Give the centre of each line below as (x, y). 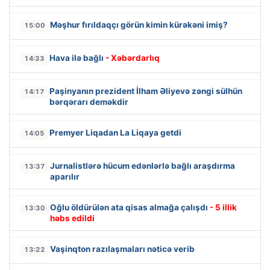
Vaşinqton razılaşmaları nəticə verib (122, 249)
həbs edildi (72, 218)
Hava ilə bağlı (77, 58)
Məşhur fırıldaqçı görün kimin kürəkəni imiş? (139, 25)
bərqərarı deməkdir (89, 102)
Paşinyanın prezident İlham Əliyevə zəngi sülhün (146, 91)
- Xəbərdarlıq (133, 58)
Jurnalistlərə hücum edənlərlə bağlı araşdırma (143, 166)
